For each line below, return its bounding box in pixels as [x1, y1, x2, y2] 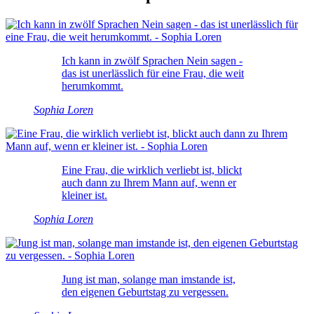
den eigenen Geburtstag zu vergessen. [62, 285, 228, 298]
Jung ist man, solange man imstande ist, [62, 273, 235, 285]
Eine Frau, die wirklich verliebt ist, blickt [62, 163, 242, 176]
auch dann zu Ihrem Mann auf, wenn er [62, 176, 236, 189]
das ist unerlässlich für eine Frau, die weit [62, 67, 244, 79]
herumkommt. [62, 79, 123, 92]
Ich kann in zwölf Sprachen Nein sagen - [62, 54, 243, 67]
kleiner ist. [62, 189, 107, 201]
